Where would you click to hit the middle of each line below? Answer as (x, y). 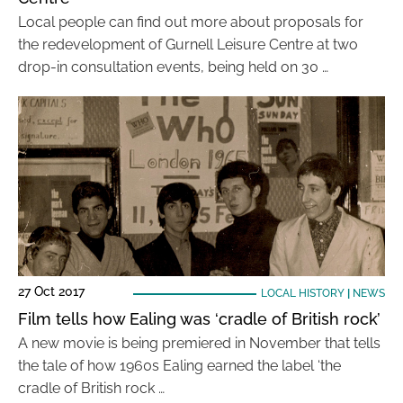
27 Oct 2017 (51, 291)
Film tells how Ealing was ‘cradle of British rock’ (199, 319)
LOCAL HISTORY (302, 293)
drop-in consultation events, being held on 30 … (173, 67)
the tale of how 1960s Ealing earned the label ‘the (179, 366)
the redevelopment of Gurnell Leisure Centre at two (188, 45)
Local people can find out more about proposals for (191, 22)
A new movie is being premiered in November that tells (199, 343)
